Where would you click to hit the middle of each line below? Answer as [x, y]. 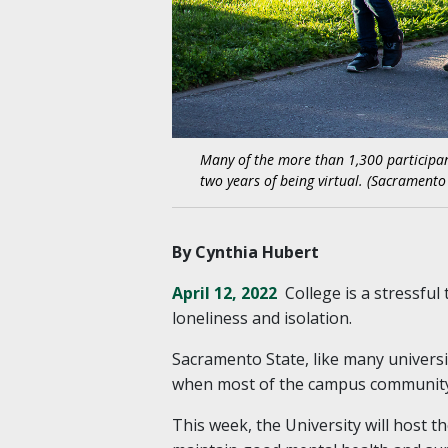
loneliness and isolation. [262, 317]
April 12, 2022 [224, 292]
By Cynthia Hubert [245, 251]
